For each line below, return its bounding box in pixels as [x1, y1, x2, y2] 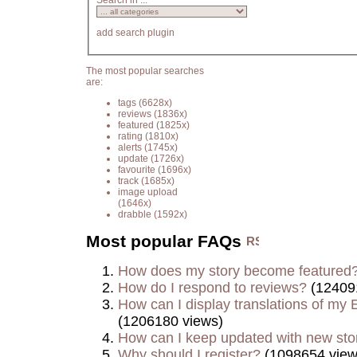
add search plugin [96, 27, 175, 39]
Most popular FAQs [86, 232, 246, 251]
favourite [118, 163, 155, 175]
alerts [118, 141, 142, 153]
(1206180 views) [118, 313, 223, 330]
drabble [118, 208, 151, 220]
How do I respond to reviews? [118, 280, 307, 296]
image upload [118, 186, 178, 198]
